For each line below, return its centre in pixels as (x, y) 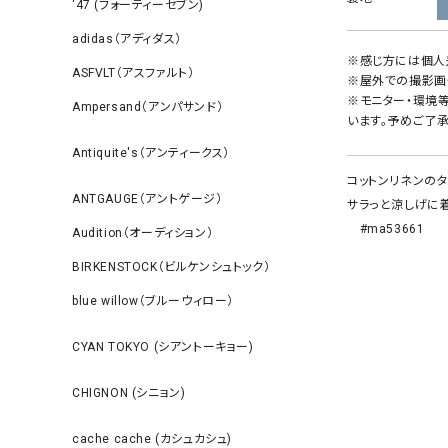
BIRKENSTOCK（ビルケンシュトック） (171, 267)
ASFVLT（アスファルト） (133, 73)
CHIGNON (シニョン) (129, 393)
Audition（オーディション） (143, 233)
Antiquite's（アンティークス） (151, 153)
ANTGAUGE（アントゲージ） (147, 199)
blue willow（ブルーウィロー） (153, 301)
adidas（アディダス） (127, 39)
